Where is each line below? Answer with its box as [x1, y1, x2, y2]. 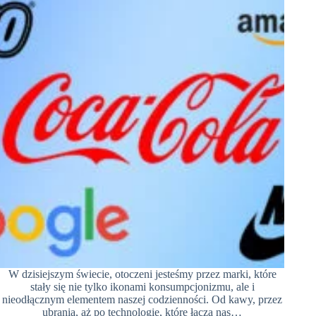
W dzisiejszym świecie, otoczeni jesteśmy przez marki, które [8, 267, 276, 280]
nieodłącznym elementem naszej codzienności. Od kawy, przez [2, 293, 283, 305]
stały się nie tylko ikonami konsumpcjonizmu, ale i [30, 280, 255, 293]
